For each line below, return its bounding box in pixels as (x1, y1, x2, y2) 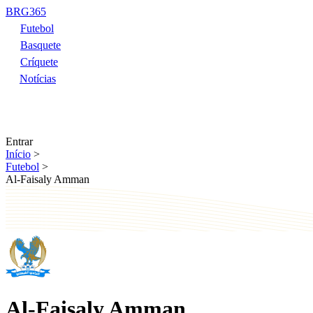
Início (6, 148, 31, 160)
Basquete (20, 39, 61, 51)
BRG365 (6, 6, 46, 17)
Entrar (6, 136, 33, 147)
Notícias (20, 73, 56, 85)
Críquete (20, 56, 58, 68)
